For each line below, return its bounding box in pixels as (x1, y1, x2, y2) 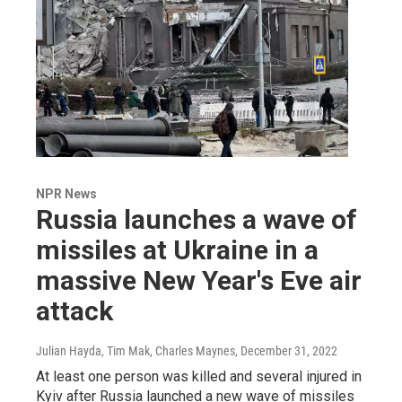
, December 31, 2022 (235, 343, 337, 358)
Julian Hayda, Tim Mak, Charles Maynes (36, 343, 235, 358)
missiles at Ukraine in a (36, 233, 319, 266)
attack (36, 294, 113, 327)
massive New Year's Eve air (36, 264, 362, 296)
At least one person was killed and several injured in (36, 367, 362, 385)
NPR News (36, 186, 97, 201)
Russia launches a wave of (36, 203, 357, 235)
